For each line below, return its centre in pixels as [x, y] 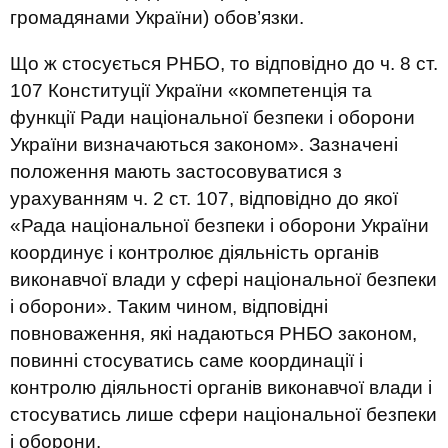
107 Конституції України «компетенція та [191, 90]
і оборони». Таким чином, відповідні [169, 306]
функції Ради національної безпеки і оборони [212, 117]
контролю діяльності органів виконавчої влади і [221, 387]
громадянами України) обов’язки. [157, 17]
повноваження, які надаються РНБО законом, [213, 333]
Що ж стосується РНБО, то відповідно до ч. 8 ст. [224, 63]
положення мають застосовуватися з [176, 171]
